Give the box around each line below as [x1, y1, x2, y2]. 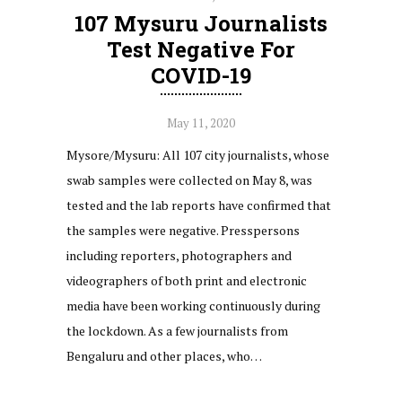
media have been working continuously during [66, 297, 320, 315]
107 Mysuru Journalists [74, 9, 328, 39]
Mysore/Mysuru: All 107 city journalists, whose [66, 146, 329, 164]
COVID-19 [151, 61, 251, 91]
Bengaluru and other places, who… [66, 347, 262, 365]
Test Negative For [107, 35, 295, 65]
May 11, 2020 [167, 115, 235, 132]
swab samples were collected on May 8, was [66, 171, 312, 189]
